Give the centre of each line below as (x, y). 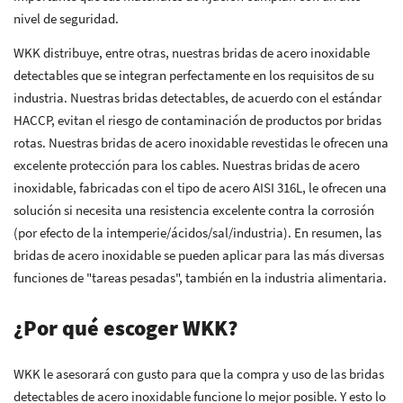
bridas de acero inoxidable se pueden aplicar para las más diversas (199, 255)
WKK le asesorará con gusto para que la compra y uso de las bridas (199, 373)
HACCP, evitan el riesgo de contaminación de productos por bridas (197, 120)
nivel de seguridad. (66, 18)
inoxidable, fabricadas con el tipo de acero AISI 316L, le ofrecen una (200, 187)
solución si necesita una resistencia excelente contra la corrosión (194, 210)
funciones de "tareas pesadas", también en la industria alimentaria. (200, 277)
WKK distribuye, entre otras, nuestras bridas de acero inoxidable (192, 52)
